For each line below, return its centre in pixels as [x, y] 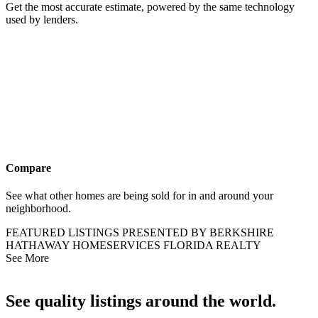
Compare [28, 168]
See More [27, 258]
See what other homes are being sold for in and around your [139, 196]
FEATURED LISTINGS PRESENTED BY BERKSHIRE [140, 233]
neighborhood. [38, 209]
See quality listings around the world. [141, 301]
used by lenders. [42, 19]
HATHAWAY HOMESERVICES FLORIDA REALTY [133, 246]
